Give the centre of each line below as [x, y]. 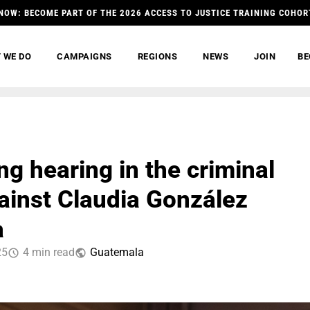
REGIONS [157, 56]
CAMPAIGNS [84, 56]
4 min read [49, 252]
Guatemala [117, 252]
